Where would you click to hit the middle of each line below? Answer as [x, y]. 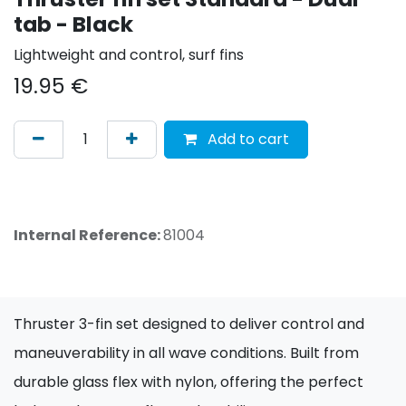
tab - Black [73, 24]
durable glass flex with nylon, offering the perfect [188, 382]
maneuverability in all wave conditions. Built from [186, 353]
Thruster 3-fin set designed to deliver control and [189, 324]
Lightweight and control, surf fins [129, 54]
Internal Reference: [88, 235]
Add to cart [246, 139]
